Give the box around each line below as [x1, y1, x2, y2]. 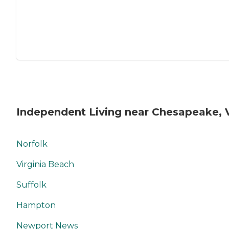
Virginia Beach [16, 159, 74, 169]
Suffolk [16, 180, 47, 190]
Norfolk [16, 139, 48, 149]
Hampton [16, 200, 56, 210]
